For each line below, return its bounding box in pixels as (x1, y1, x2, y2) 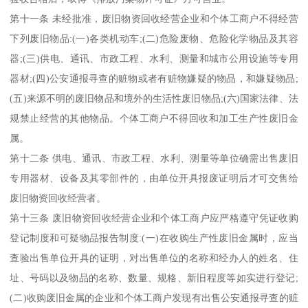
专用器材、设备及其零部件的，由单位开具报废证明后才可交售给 (10, 172, 298, 184)
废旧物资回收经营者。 (10, 192, 107, 203)
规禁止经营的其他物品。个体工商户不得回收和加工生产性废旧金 (10, 112, 298, 124)
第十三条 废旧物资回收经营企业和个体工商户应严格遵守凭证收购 (10, 212, 298, 223)
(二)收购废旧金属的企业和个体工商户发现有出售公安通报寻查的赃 (10, 291, 298, 303)
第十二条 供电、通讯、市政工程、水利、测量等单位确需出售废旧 (10, 152, 298, 164)
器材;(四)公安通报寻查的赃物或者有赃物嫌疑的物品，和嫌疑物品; (10, 72, 298, 84)
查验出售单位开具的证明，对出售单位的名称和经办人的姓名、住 (10, 252, 298, 263)
